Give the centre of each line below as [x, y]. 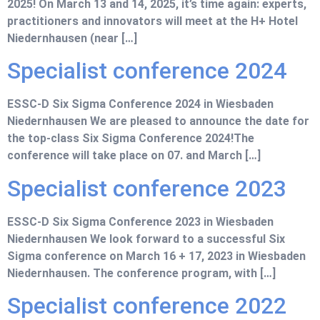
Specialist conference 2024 [147, 71]
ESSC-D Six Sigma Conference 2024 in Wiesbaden [140, 104]
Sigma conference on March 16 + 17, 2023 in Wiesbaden [156, 256]
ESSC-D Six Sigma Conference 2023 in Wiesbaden [140, 221]
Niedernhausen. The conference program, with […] [141, 273]
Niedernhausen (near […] [72, 38]
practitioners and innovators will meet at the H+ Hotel [152, 21]
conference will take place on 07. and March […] [134, 156]
